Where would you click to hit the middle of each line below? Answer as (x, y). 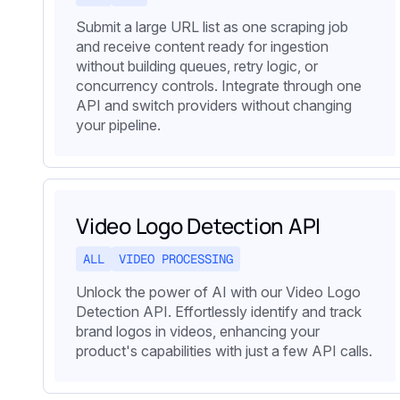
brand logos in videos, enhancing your (198, 332)
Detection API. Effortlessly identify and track (219, 312)
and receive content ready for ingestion (202, 47)
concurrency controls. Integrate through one (219, 86)
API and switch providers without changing (214, 106)
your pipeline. (118, 125)
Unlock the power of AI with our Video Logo (218, 292)
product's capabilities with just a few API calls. (224, 351)
